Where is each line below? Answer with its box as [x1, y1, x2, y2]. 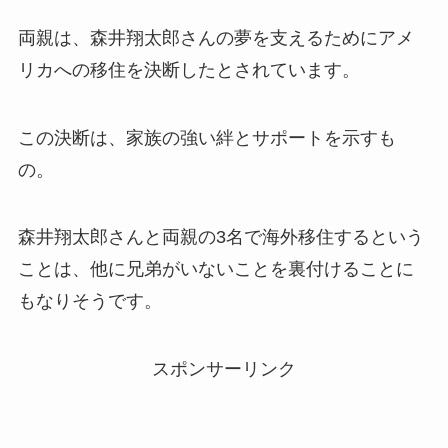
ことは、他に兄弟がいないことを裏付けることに [17, 259, 414, 280]
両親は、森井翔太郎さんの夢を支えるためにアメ [17, 27, 414, 48]
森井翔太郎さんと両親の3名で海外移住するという [17, 227, 424, 248]
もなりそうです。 [17, 291, 162, 312]
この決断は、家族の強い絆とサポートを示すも [17, 127, 396, 148]
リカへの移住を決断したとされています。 [17, 59, 360, 80]
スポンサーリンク [152, 359, 296, 380]
